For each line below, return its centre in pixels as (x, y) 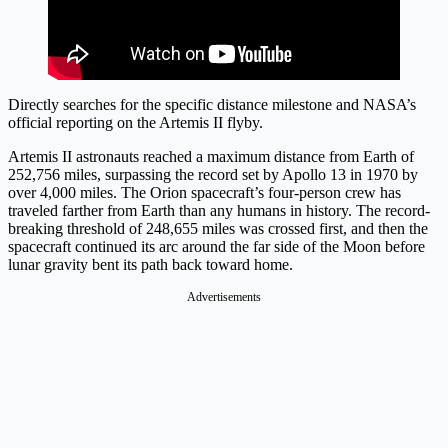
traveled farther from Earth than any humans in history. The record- (219, 211)
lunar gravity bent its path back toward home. (150, 265)
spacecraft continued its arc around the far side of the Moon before (216, 247)
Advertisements (224, 297)
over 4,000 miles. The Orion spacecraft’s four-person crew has (204, 193)
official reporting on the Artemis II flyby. (135, 123)
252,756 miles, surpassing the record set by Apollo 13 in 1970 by (213, 175)
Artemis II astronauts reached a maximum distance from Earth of (211, 157)
